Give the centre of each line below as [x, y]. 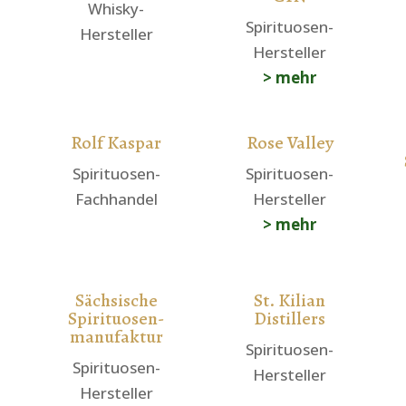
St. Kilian [290, 301]
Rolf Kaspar [116, 143]
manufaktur [116, 337]
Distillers [290, 319]
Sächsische [116, 301]
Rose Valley [290, 143]
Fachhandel [116, 199]
